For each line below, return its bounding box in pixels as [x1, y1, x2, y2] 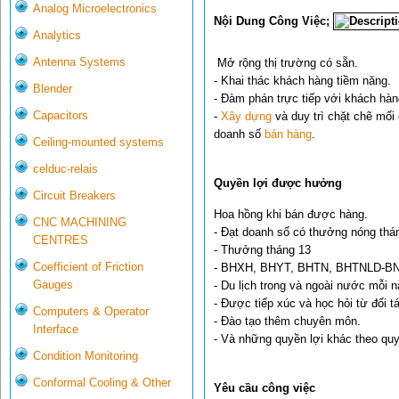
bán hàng [265, 127, 312, 142]
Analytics [33, 28, 81, 43]
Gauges [33, 278, 73, 292]
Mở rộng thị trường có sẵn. [214, 56, 358, 70]
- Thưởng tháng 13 [214, 242, 311, 256]
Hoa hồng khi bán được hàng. [214, 207, 368, 221]
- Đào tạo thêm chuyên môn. [214, 313, 361, 328]
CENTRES [33, 233, 88, 248]
